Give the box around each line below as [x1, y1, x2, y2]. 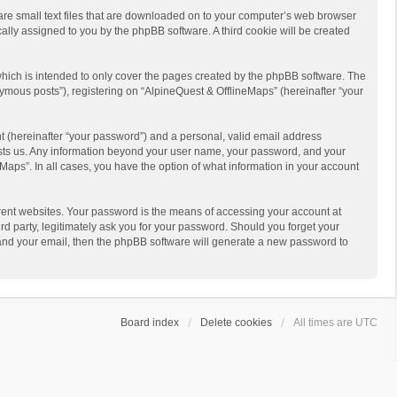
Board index [121, 316, 179, 329]
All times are [293, 316, 355, 329]
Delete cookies [200, 316, 272, 329]
